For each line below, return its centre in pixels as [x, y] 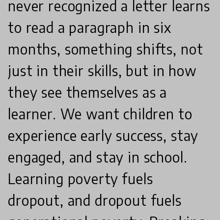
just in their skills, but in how [102, 70]
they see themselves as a [88, 92]
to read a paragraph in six [90, 27]
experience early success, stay [103, 135]
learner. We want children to [100, 113]
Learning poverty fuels [81, 178]
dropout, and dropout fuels [95, 200]
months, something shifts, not [106, 49]
